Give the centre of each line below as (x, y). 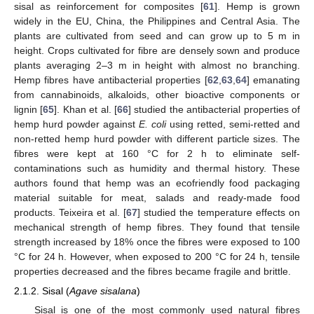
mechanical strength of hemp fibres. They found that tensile (157, 227)
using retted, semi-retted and (233, 124)
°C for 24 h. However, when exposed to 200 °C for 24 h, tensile (157, 257)
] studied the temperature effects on (219, 213)
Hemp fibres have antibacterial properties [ (111, 80)
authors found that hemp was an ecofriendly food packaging (157, 183)
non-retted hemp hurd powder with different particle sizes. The (157, 139)
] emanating (273, 80)
